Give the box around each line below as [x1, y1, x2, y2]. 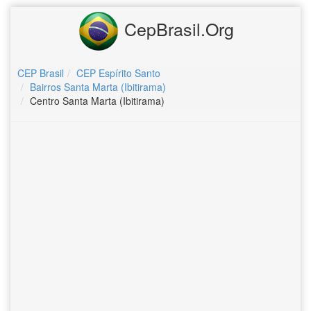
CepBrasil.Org [119, 15, 234, 41]
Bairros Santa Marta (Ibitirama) [30, 80, 166, 94]
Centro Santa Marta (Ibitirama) [30, 94, 165, 108]
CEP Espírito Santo [76, 66, 160, 80]
